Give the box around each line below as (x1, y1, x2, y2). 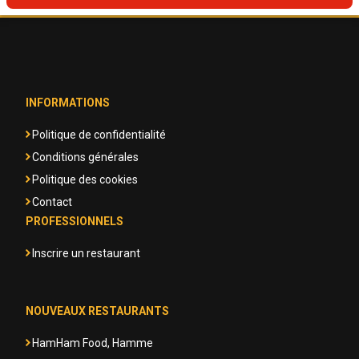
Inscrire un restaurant (32, 247, 140, 260)
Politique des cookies (32, 173, 138, 186)
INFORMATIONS (26, 96, 110, 109)
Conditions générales (32, 151, 139, 163)
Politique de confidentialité (32, 128, 166, 141)
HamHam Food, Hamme (32, 337, 153, 349)
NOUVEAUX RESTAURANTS (26, 305, 169, 317)
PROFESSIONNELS (26, 215, 123, 228)
